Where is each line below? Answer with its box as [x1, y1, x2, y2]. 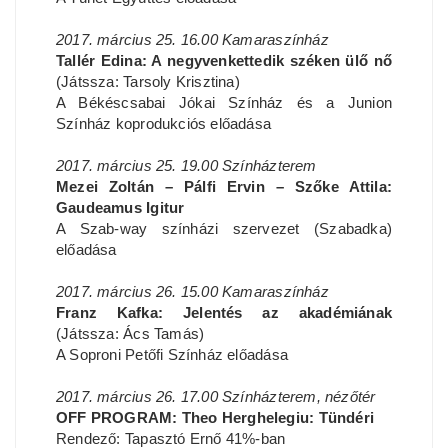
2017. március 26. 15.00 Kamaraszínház [56, 282, 329, 300]
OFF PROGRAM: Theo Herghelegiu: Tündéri [56, 408, 379, 426]
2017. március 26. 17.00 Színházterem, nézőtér [56, 387, 376, 405]
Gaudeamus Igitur [56, 198, 189, 216]
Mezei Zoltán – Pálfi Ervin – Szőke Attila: [56, 177, 392, 195]
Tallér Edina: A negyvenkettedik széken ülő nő [56, 51, 392, 69]
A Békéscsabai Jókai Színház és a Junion [56, 93, 392, 111]
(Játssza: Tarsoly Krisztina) [56, 72, 240, 90]
